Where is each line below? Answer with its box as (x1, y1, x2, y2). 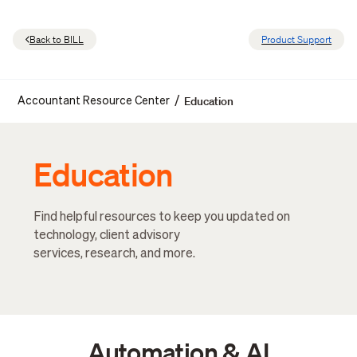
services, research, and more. (33, 248, 196, 261)
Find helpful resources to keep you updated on (33, 211, 291, 225)
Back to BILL (29, 32, 84, 46)
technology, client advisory (33, 229, 181, 243)
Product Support (261, 32, 332, 46)
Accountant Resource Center (18, 95, 171, 107)
